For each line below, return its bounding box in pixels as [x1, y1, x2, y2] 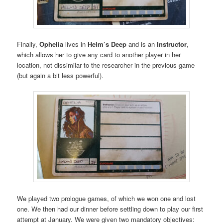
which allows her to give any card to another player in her [17, 50, 181, 60]
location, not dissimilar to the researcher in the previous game [17, 60, 195, 70]
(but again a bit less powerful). [17, 71, 104, 81]
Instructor [157, 39, 187, 49]
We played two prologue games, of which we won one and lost [17, 193, 196, 203]
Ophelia [39, 39, 66, 49]
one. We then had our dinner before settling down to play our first [17, 204, 204, 214]
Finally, [17, 39, 40, 49]
